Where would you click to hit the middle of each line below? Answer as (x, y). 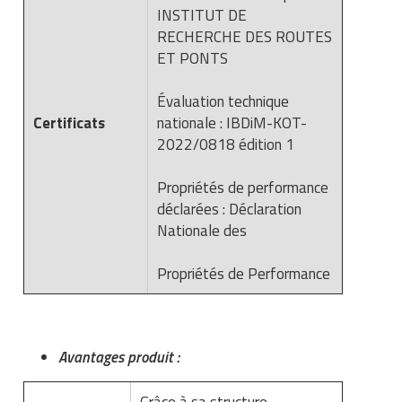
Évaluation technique (223, 101)
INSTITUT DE (202, 15)
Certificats (71, 122)
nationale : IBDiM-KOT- (232, 122)
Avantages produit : (119, 357)
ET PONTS (192, 58)
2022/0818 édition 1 (226, 144)
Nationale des (202, 230)
